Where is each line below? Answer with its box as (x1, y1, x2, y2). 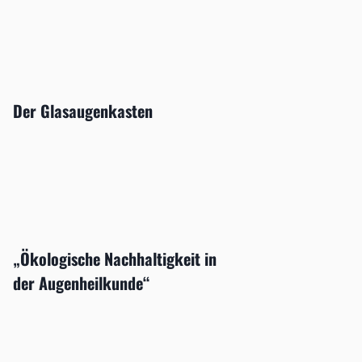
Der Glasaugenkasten (12, 99, 153, 124)
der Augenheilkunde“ (12, 271, 150, 296)
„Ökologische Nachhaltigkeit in (12, 246, 217, 271)
